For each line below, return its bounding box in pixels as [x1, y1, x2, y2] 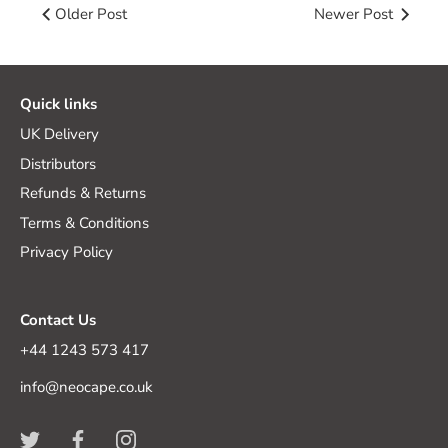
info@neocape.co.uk [20, 376, 153, 397]
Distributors [20, 153, 96, 174]
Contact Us [20, 309, 96, 330]
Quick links [20, 94, 97, 115]
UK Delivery [20, 124, 99, 145]
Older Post [55, 3, 127, 24]
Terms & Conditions [20, 212, 149, 233]
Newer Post [314, 3, 393, 24]
